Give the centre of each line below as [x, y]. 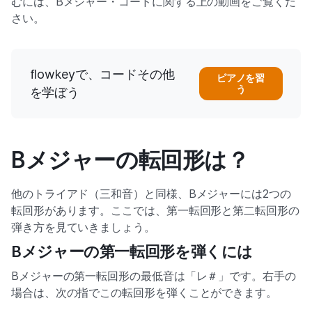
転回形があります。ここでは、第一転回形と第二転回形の [155, 210]
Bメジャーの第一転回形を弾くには [132, 251]
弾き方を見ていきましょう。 [83, 227]
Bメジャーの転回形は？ [130, 159]
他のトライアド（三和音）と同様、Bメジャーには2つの [151, 193]
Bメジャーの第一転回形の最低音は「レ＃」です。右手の [154, 275]
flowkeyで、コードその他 [102, 74]
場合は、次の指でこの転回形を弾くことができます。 [144, 292]
